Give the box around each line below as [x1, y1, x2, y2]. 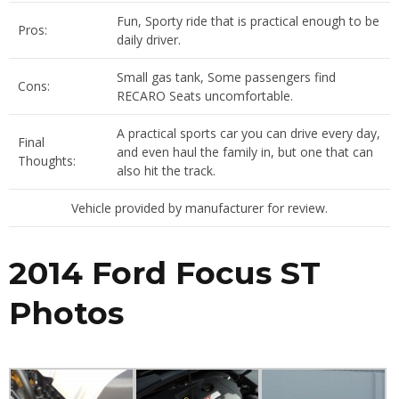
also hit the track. [117, 161, 216, 179]
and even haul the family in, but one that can [117, 142, 373, 160]
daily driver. [117, 30, 181, 48]
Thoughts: [18, 151, 76, 169]
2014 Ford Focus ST [9, 253, 321, 292]
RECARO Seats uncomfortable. [117, 86, 293, 104]
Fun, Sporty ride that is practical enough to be [117, 12, 379, 29]
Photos [9, 293, 124, 332]
